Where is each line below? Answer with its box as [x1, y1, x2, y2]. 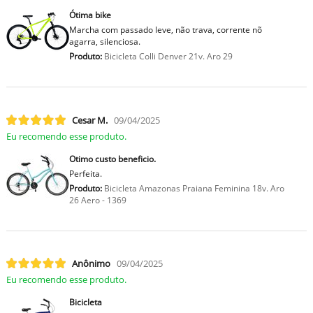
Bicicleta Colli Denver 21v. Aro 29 [101, 50, 233, 63]
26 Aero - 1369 [68, 194, 126, 206]
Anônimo [71, 256, 110, 270]
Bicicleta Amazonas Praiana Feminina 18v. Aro [101, 182, 284, 194]
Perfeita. [68, 167, 102, 180]
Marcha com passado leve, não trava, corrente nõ [68, 24, 262, 36]
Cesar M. [71, 113, 108, 126]
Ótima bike [68, 9, 111, 22]
